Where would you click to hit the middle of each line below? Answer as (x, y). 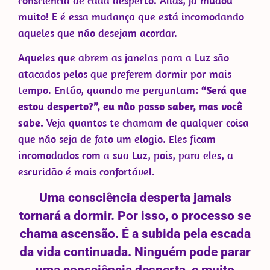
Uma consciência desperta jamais (135, 197)
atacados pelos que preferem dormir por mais (125, 74)
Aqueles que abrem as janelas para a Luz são (124, 58)
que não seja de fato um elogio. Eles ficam (117, 139)
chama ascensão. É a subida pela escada (135, 234)
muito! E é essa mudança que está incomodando (131, 16)
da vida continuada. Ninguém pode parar (135, 252)
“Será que (224, 90)
